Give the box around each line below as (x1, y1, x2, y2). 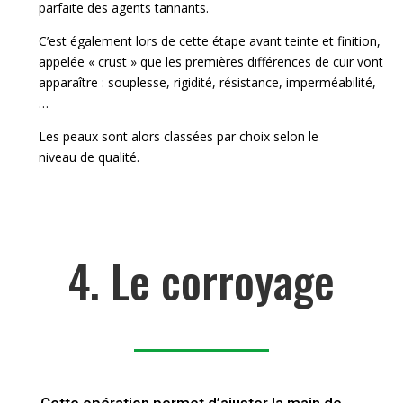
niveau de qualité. (39, 148, 140, 166)
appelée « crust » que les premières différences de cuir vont (39, 53, 384, 71)
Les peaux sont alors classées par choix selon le (39, 128, 319, 146)
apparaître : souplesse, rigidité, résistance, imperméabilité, (39, 74, 377, 92)
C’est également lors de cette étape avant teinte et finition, (39, 32, 381, 50)
